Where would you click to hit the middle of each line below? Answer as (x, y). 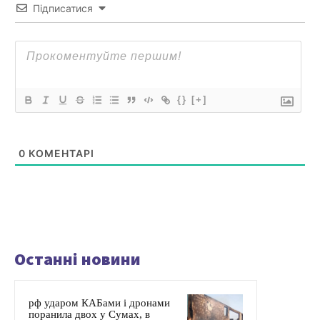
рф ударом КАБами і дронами (99, 303)
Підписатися (63, 9)
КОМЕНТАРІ (60, 154)
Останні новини (77, 259)
